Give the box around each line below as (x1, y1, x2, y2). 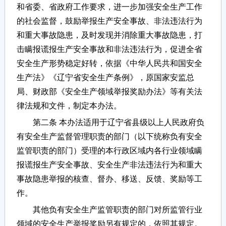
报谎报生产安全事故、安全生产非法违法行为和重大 (16, 160, 202, 169)
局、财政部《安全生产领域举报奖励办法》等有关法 (16, 87, 202, 96)
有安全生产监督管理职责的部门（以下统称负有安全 (16, 132, 202, 141)
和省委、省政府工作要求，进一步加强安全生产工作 (16, 3, 202, 12)
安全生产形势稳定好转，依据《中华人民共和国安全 (16, 59, 202, 68)
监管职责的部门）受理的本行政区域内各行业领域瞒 (16, 146, 202, 155)
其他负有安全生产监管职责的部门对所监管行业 (16, 205, 202, 214)
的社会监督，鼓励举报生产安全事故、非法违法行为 (16, 17, 202, 26)
